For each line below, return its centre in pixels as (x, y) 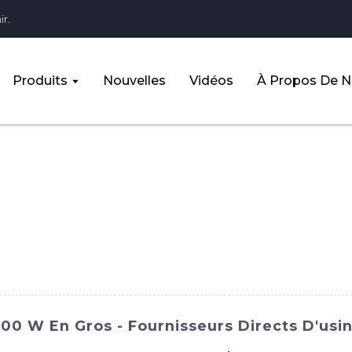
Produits (40, 80)
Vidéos (211, 80)
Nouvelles (134, 80)
